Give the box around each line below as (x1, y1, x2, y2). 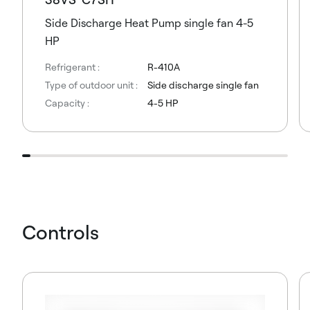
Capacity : (45, 97, 89, 109)
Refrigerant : (45, 61, 100, 73)
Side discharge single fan (147, 79, 259, 91)
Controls (22, 219, 99, 245)
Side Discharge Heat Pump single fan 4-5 (45, 16, 253, 30)
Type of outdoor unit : (45, 79, 138, 91)
